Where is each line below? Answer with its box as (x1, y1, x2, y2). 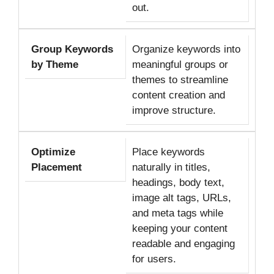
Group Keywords (31, 43, 113, 55)
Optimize (31, 146, 75, 158)
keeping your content (131, 222, 228, 234)
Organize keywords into (131, 43, 240, 55)
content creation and (131, 89, 225, 101)
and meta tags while (131, 207, 223, 219)
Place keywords (131, 146, 205, 158)
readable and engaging (131, 237, 235, 250)
